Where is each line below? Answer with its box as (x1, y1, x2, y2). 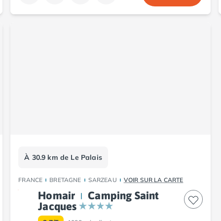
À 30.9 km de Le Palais (24, 152, 102, 162)
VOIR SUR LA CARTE (123, 176, 184, 184)
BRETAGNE (49, 176, 81, 184)
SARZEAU (88, 176, 117, 184)
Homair (38, 188, 75, 202)
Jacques (38, 199, 77, 213)
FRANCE (18, 176, 43, 184)
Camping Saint (88, 188, 159, 202)
